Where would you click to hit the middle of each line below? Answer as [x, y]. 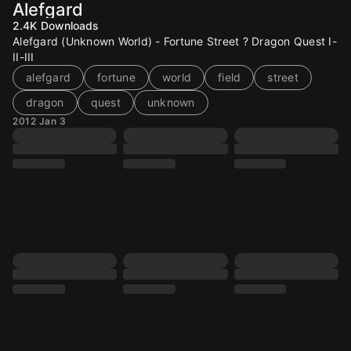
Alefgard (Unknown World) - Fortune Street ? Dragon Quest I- [175, 41]
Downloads [70, 25]
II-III [24, 57]
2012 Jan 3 [39, 121]
